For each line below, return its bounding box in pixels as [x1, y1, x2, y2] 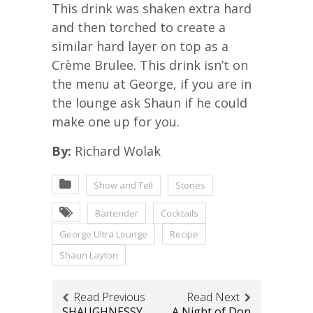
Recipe [170, 228, 198, 241]
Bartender [95, 207, 138, 220]
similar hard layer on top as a [52, 38, 228, 55]
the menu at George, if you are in [52, 75, 252, 93]
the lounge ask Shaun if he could [52, 94, 247, 112]
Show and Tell [94, 179, 153, 192]
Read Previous [73, 289, 145, 305]
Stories [175, 179, 205, 192]
